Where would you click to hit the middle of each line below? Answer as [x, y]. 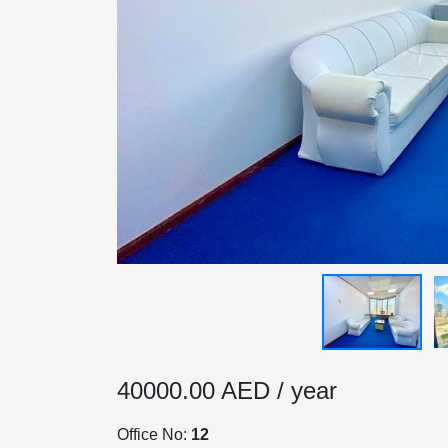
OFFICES [93, 325]
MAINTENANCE [146, 409]
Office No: [154, 434]
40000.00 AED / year [227, 391]
